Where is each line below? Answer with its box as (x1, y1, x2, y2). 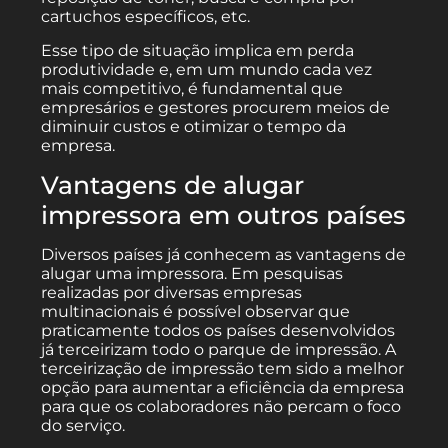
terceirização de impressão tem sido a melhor (41, 358, 405, 378)
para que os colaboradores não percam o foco (41, 396, 402, 416)
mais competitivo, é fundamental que (41, 78, 344, 98)
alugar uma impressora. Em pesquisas (41, 263, 344, 283)
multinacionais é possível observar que (41, 301, 351, 321)
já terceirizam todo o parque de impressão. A (41, 339, 397, 359)
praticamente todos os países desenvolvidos (41, 320, 396, 340)
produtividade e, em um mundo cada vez (41, 59, 373, 79)
